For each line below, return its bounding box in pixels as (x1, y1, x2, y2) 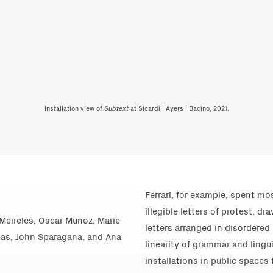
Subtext (104, 103, 130, 113)
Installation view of (44, 103, 104, 113)
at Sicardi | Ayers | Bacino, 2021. (130, 103, 229, 113)
